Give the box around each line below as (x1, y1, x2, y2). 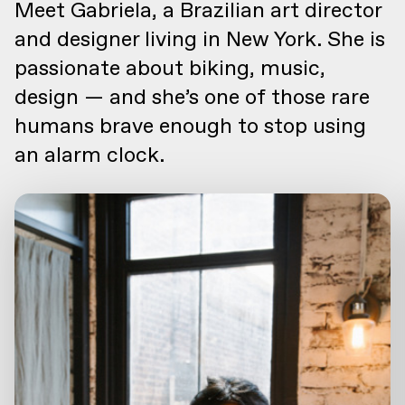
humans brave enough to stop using (14, 112, 366, 141)
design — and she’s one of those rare (14, 83, 370, 112)
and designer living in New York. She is (14, 25, 385, 54)
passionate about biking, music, (14, 54, 325, 83)
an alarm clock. (14, 141, 165, 170)
